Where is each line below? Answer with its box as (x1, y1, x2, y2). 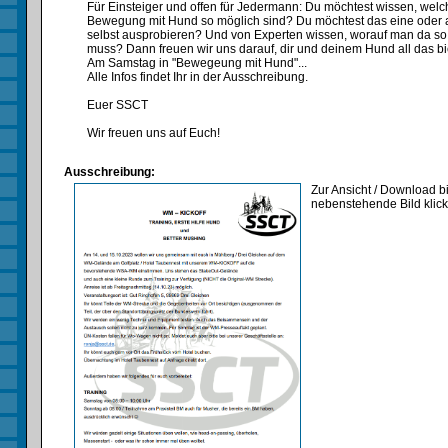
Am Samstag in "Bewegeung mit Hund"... (87, 56, 308, 70)
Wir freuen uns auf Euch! (87, 126, 221, 140)
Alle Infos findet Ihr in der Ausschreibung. (87, 70, 309, 84)
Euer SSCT (87, 98, 149, 112)
